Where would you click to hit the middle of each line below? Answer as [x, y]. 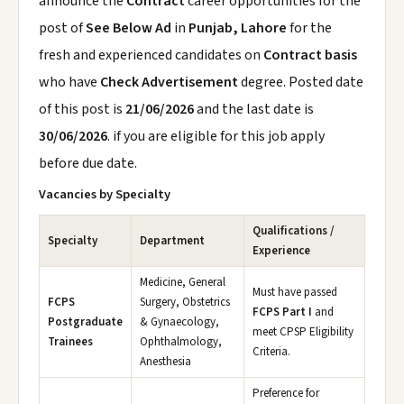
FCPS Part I [282, 312]
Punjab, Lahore [238, 28]
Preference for [286, 393]
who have [69, 82]
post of [62, 28]
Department [172, 241]
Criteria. [271, 352]
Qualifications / [293, 231]
